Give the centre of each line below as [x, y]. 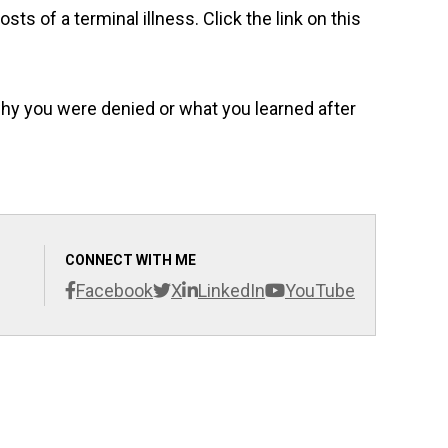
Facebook [114, 290]
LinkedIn [231, 290]
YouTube [319, 290]
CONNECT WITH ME [130, 259]
